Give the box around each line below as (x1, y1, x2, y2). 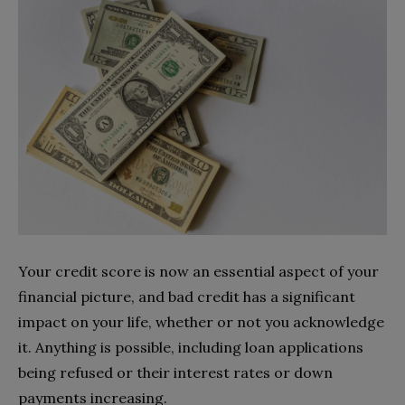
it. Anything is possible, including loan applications (18, 338, 363, 357)
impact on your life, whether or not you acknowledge (18, 313, 384, 332)
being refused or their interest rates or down (18, 363, 333, 382)
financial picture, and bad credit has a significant (18, 287, 355, 306)
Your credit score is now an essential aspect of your (18, 262, 379, 281)
